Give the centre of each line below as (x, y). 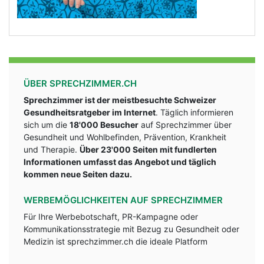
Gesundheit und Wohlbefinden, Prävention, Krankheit (125, 137)
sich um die (47, 125)
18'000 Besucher (104, 125)
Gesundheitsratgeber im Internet (90, 112)
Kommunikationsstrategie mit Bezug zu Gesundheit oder (131, 229)
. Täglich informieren (194, 112)
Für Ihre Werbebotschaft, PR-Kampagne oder (111, 217)
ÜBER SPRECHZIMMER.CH (80, 83)
